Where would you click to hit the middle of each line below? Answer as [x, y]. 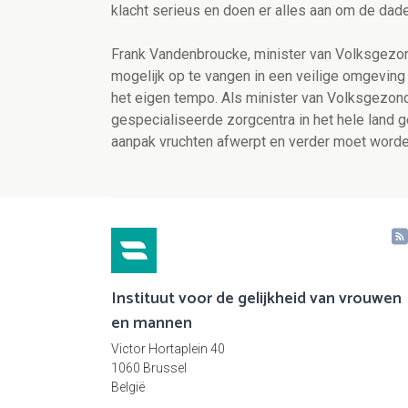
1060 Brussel [149, 368]
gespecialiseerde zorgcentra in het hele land [255, 120]
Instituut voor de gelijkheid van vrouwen [256, 299]
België [128, 388]
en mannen [152, 324]
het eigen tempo [163, 98]
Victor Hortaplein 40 [168, 349]
